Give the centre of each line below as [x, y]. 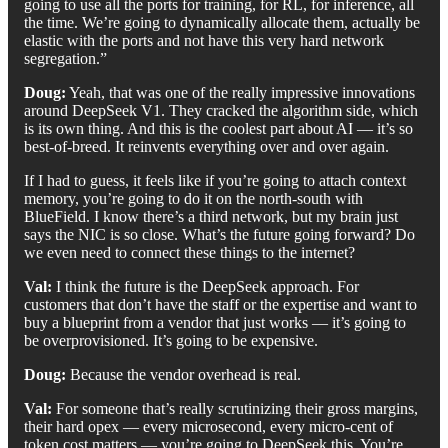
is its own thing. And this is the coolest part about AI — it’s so [218, 128]
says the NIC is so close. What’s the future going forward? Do [219, 234]
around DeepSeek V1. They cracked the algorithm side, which [221, 110]
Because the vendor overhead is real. [185, 374]
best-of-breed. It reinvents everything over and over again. [206, 146]
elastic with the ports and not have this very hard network [204, 40]
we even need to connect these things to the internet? [189, 252]
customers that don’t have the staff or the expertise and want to [220, 304]
